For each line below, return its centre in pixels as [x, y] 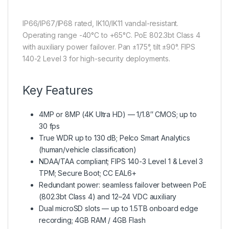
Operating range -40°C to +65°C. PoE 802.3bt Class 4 [111, 35]
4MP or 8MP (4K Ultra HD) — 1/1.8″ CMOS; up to [118, 114]
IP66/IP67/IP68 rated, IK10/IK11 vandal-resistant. [101, 23]
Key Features [58, 90]
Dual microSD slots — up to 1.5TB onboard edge [119, 208]
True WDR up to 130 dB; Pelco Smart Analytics [114, 138]
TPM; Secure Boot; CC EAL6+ [88, 173]
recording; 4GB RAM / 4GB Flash [92, 220]
